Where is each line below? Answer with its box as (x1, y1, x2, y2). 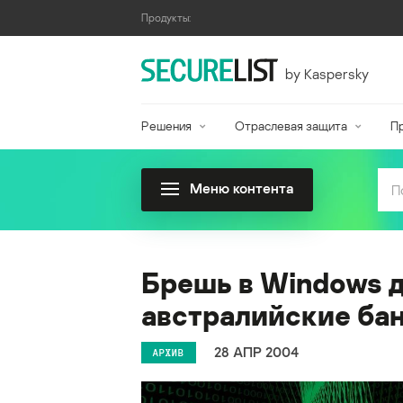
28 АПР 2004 (214, 343, 299, 362)
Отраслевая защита (234, 118, 347, 133)
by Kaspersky (284, 64, 369, 83)
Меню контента (190, 179, 293, 197)
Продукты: (141, 11, 191, 24)
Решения (141, 118, 192, 133)
